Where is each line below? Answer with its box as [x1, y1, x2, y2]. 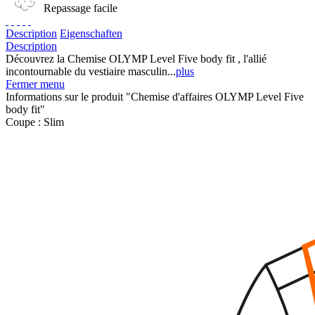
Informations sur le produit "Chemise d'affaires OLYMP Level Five [6, 90, 304, 103]
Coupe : [6, 115, 44, 128]
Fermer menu [6, 77, 65, 90]
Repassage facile [44, 1, 117, 14]
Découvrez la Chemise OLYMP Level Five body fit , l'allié [6, 52, 266, 65]
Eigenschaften [60, 27, 122, 39]
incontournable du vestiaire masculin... [6, 65, 176, 77]
